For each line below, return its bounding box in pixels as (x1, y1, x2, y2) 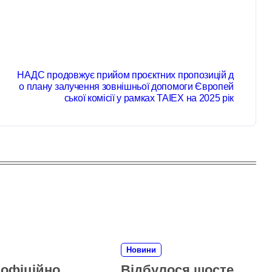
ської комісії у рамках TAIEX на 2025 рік (64, 93, 234, 103)
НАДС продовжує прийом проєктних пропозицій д (17, 70, 234, 80)
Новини (126, 245, 157, 254)
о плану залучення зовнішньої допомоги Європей (19, 81, 234, 92)
